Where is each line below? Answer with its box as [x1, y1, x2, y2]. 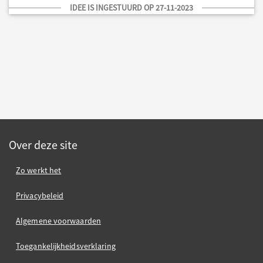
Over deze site [9, 137, 77, 152]
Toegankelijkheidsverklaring [16, 241, 116, 251]
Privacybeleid [16, 190, 64, 201]
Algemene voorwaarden [16, 215, 101, 226]
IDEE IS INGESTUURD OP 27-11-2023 [70, 2, 193, 14]
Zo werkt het [16, 165, 62, 176]
